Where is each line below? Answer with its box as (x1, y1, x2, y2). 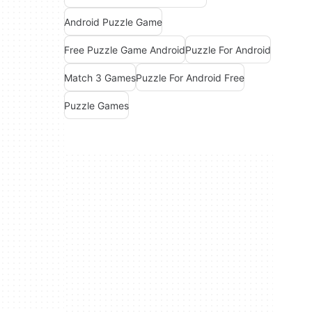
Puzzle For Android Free (136, 71, 244, 84)
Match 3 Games (64, 71, 136, 84)
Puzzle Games (64, 99, 129, 111)
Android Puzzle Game (64, 15, 162, 28)
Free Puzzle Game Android (64, 43, 185, 56)
